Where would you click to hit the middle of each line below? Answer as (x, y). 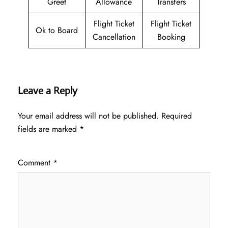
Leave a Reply (48, 91)
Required (177, 116)
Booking (171, 37)
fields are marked (49, 129)
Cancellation (114, 37)
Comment (35, 163)
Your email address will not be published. (88, 116)
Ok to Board (57, 31)
